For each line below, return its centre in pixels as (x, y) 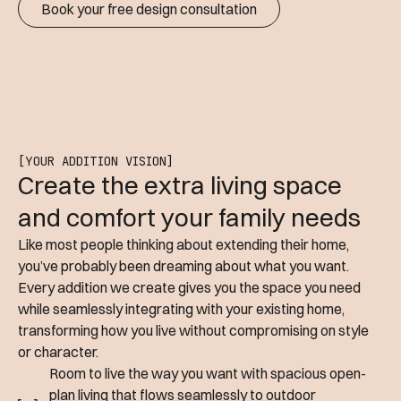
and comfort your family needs (189, 218)
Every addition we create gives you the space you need (189, 288)
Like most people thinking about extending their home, (183, 245)
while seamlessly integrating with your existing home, (181, 309)
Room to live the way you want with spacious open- (207, 374)
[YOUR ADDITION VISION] (96, 162)
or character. (58, 352)
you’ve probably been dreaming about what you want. (183, 266)
